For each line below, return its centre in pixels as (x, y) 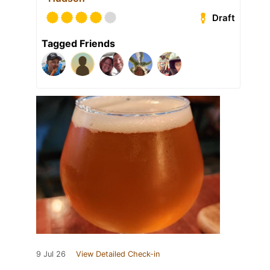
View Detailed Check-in (118, 254)
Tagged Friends (78, 44)
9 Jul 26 (51, 254)
